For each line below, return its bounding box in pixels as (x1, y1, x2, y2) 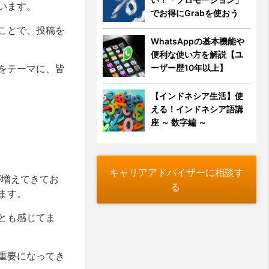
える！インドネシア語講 (151, 104, 244, 114)
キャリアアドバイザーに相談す (109, 166, 244, 178)
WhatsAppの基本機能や (151, 36, 245, 46)
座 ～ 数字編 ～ (151, 117, 207, 127)
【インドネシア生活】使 (151, 91, 244, 101)
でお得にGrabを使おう (151, 8, 239, 18)
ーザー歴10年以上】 (151, 62, 228, 73)
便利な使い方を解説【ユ (151, 49, 244, 59)
